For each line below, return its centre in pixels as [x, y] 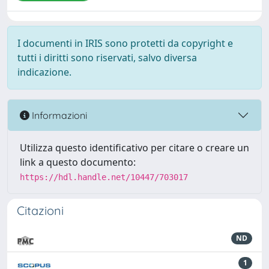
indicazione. [44, 72]
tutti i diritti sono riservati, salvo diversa [107, 58]
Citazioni [40, 211]
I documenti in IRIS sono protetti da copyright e [125, 44]
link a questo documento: [78, 162]
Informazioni [58, 115]
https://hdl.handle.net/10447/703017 [104, 177]
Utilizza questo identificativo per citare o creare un [134, 148]
